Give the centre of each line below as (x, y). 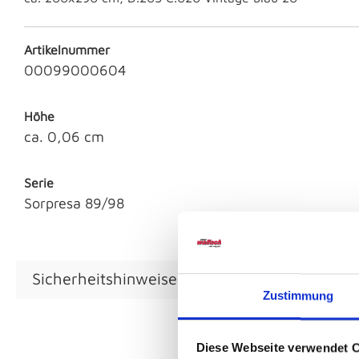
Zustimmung (298, 296)
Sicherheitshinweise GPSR (127, 279)
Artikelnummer (67, 50)
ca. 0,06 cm (64, 137)
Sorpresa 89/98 (74, 204)
